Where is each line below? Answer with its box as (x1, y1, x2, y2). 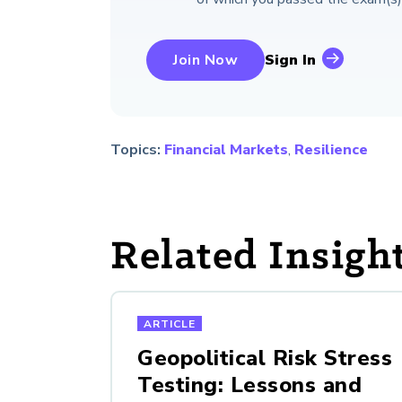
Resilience (294, 140, 368, 161)
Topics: (110, 140, 161, 161)
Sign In (265, 50, 316, 71)
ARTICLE (144, 317, 196, 332)
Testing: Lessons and (137, 371, 362, 400)
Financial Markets (164, 140, 288, 161)
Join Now (173, 50, 238, 71)
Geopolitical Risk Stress (137, 344, 392, 373)
